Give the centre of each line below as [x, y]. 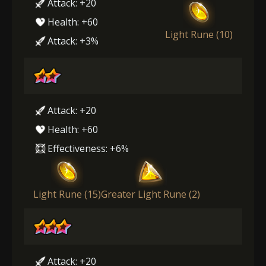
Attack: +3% [73, 41]
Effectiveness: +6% [88, 148]
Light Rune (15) [67, 194]
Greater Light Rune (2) [151, 194]
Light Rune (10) [199, 34]
